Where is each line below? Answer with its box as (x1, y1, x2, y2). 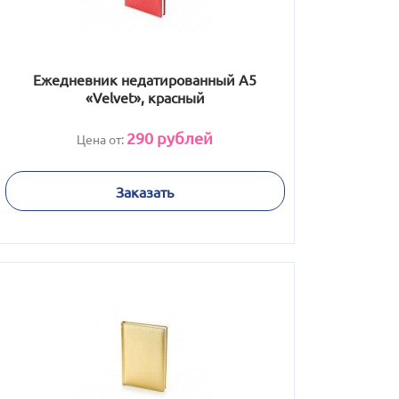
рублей (153, 128, 213, 147)
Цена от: (77, 131, 126, 147)
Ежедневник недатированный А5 (33, 70, 256, 88)
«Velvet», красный (85, 88, 205, 106)
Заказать (116, 182, 174, 200)
